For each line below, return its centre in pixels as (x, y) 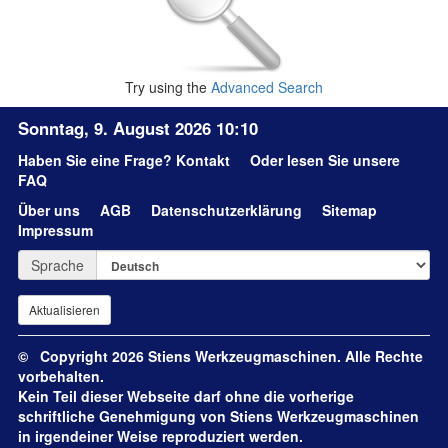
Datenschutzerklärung (226, 210)
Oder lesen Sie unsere (325, 160)
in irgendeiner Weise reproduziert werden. (160, 436)
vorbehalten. (61, 376)
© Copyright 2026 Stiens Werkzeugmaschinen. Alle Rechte (220, 356)
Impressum (55, 230)
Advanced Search (267, 87)
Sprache (57, 265)
